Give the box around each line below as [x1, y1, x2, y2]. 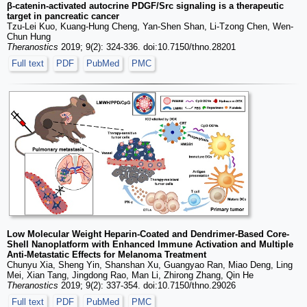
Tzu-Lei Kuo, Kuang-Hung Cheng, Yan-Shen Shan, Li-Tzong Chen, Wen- [7, 21, 293, 32]
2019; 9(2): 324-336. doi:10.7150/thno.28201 [58, 42, 236, 53]
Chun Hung [7, 32, 51, 42]
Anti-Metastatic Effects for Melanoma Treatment [7, 249, 206, 260]
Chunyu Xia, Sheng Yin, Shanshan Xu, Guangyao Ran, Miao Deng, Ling [7, 259, 293, 270]
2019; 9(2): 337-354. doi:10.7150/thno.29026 [58, 280, 236, 291]
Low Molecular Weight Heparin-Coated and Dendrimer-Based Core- [7, 228, 289, 239]
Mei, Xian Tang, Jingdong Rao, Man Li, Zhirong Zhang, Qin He [7, 269, 254, 280]
